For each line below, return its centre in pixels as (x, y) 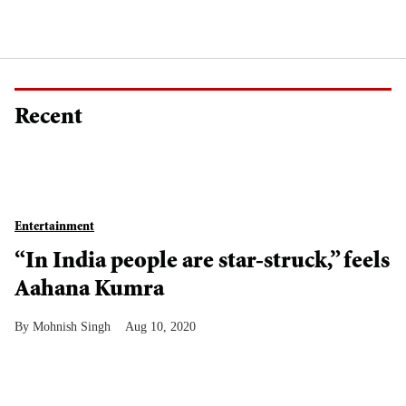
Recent (48, 119)
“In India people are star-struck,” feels (202, 263)
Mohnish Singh (72, 327)
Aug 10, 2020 (160, 327)
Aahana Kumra (89, 291)
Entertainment (54, 228)
